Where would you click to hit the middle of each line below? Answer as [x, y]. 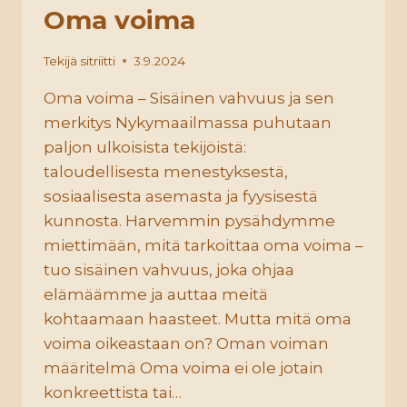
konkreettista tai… [113, 392]
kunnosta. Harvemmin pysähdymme [189, 220]
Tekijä [60, 60]
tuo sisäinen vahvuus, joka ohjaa [169, 269]
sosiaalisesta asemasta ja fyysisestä [181, 196]
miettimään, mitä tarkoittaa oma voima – [203, 245]
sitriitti [98, 60]
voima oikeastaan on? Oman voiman [186, 343]
